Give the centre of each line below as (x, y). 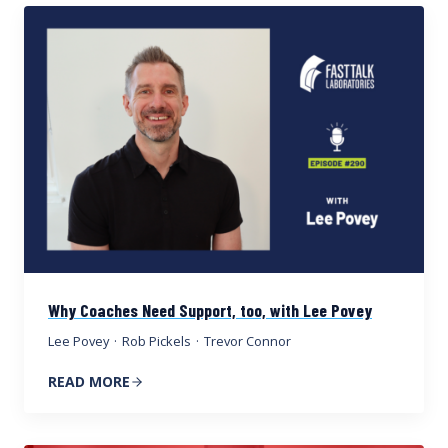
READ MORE (89, 381)
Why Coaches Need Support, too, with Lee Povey (210, 309)
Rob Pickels (157, 340)
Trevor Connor (248, 340)
